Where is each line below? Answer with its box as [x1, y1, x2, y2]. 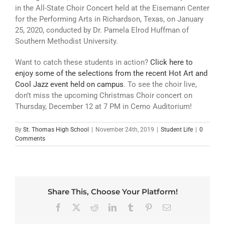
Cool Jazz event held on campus [15, 79, 124, 89]
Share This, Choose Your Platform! [47, 186, 178, 196]
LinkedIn [116, 203, 145, 211]
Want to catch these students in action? [15, 57, 150, 67]
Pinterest [152, 203, 179, 211]
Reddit [98, 203, 119, 211]
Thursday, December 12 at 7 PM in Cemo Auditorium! [15, 101, 192, 111]
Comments [15, 135, 45, 142]
